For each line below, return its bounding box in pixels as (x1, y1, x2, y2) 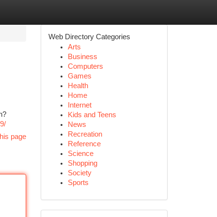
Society (67, 169, 92, 177)
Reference (67, 140, 101, 148)
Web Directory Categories (48, 33, 130, 41)
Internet (67, 101, 92, 109)
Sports (67, 179, 89, 186)
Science (67, 150, 93, 157)
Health (67, 82, 88, 90)
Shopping (67, 159, 97, 167)
